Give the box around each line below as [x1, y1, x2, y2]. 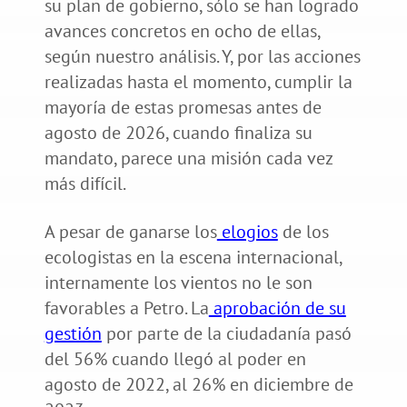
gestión [44, 321, 102, 345]
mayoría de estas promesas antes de [44, 94, 322, 119]
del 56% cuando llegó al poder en [44, 346, 306, 371]
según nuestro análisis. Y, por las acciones [44, 44, 361, 68]
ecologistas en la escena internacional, [44, 244, 342, 269]
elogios [216, 219, 278, 243]
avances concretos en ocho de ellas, [44, 18, 320, 43]
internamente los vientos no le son [44, 270, 313, 294]
